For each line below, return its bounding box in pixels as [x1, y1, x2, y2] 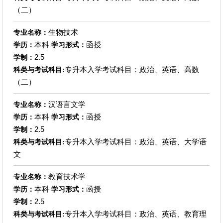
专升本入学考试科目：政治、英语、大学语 [64, 137, 207, 146]
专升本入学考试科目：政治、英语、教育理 [64, 209, 207, 218]
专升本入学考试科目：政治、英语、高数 [64, 65, 199, 74]
